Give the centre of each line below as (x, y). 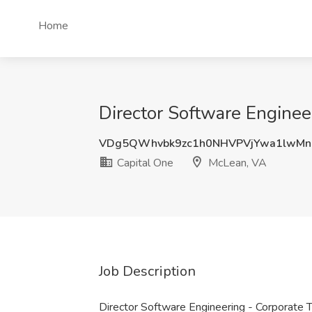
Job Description (147, 271)
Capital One (144, 163)
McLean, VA (236, 163)
